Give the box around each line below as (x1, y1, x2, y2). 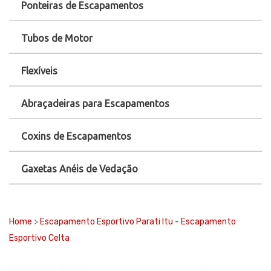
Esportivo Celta (9, 233, 70, 243)
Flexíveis (21, 65, 57, 76)
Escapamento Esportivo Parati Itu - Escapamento (40, 217, 236, 227)
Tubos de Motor (21, 33, 93, 44)
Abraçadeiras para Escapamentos (21, 98, 169, 109)
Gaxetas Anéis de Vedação (21, 163, 138, 174)
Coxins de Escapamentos (21, 131, 131, 142)
